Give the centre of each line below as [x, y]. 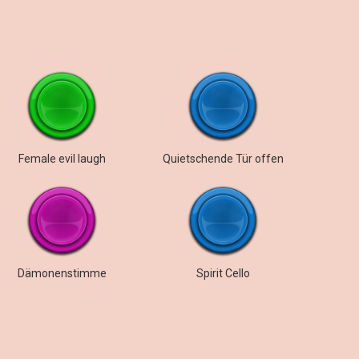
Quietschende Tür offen [223, 159]
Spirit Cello [223, 273]
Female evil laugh [62, 159]
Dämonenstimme [62, 273]
